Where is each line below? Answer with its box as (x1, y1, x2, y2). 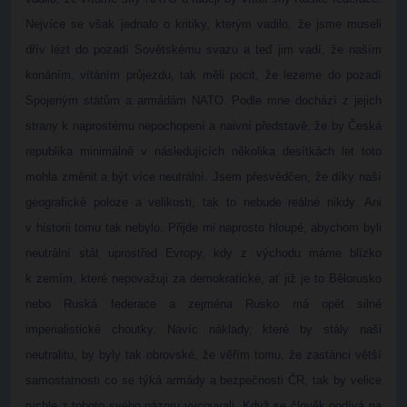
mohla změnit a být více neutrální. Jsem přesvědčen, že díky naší (25, 170, 382, 184)
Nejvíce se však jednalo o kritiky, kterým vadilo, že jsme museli (25, 17, 382, 31)
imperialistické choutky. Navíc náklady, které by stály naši (25, 323, 382, 336)
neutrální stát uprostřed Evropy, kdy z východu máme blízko (25, 246, 382, 260)
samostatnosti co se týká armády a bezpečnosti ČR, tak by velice (25, 373, 382, 387)
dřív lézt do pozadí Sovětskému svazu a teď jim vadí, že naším (25, 43, 382, 56)
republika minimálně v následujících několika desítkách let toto (25, 144, 382, 158)
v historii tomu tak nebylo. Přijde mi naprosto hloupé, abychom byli (25, 221, 382, 234)
